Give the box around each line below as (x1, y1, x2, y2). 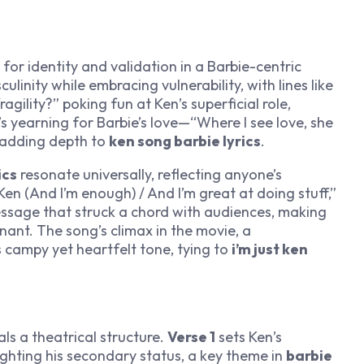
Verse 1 (167, 327, 215, 346)
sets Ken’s (215, 327, 282, 346)
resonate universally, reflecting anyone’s (17, 165, 282, 184)
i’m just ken (232, 240, 308, 259)
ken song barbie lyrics (109, 132, 261, 151)
